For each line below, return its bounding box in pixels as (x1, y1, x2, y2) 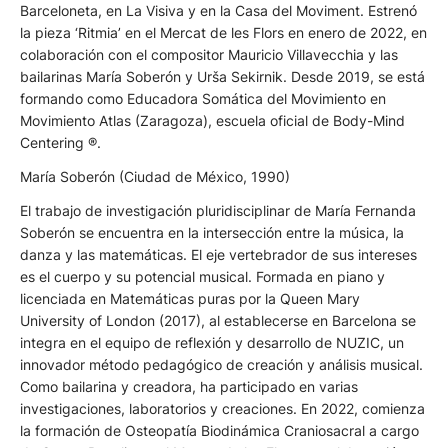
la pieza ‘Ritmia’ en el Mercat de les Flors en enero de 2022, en (20, 24, 427, 42)
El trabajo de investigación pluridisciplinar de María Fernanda (20, 202, 416, 220)
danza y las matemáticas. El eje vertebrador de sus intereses (20, 246, 417, 264)
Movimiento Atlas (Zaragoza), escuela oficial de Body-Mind (20, 112, 405, 130)
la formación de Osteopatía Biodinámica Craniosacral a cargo (20, 422, 419, 440)
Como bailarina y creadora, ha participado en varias (20, 378, 358, 396)
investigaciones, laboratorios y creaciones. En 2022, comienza (20, 400, 425, 418)
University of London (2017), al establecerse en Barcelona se (20, 312, 416, 330)
